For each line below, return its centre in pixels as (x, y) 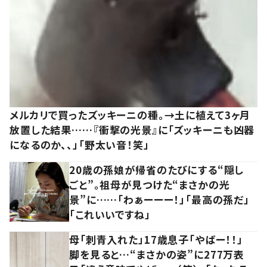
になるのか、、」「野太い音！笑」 (80, 144)
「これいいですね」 (110, 214)
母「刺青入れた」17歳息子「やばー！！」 (156, 239)
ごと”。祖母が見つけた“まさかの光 (150, 184)
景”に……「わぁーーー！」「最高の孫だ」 (160, 199)
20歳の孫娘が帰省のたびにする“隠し (157, 169)
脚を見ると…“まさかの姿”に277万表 (157, 254)
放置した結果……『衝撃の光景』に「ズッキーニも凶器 (132, 129)
